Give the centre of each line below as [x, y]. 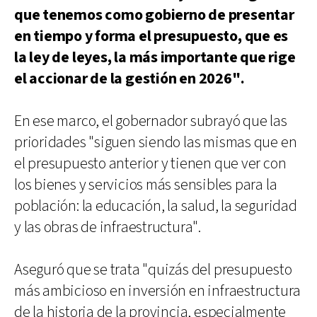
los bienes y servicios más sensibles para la [146, 185]
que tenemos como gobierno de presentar [154, 15]
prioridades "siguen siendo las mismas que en [156, 142]
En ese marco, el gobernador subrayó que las [151, 121]
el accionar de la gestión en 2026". [129, 79]
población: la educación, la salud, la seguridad [156, 206]
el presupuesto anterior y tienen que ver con [150, 163]
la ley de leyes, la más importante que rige [155, 57]
